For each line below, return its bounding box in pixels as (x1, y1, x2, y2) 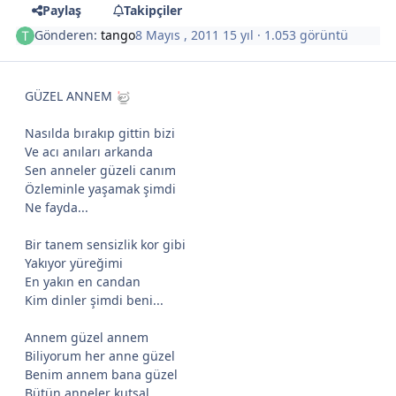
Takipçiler (123, 2, 182, 19)
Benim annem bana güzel (25, 366, 178, 384)
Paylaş (42, 2, 81, 19)
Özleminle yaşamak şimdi (25, 180, 176, 198)
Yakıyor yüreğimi (25, 255, 123, 272)
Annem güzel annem (25, 329, 148, 346)
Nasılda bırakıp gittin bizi (25, 125, 175, 142)
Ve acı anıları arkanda (25, 143, 153, 161)
